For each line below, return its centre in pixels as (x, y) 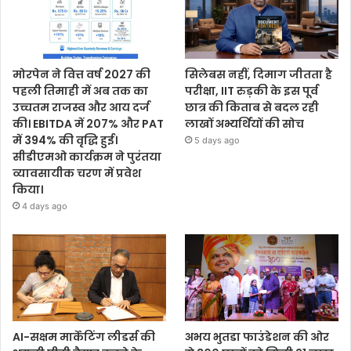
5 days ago (217, 141)
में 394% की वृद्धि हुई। (65, 141)
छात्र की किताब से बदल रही (252, 108)
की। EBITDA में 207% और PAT (88, 124)
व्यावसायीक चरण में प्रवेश (77, 174)
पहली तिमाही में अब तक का (80, 91)
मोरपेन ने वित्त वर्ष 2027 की (81, 75)
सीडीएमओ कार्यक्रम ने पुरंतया (87, 157)
